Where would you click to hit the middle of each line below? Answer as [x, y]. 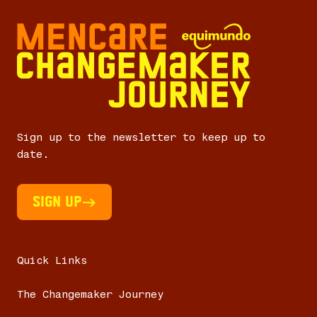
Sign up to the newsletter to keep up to [141, 137]
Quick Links [52, 260]
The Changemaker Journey [90, 294]
